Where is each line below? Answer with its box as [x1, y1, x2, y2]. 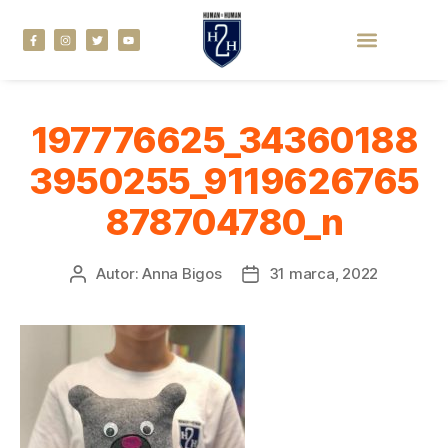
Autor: [95, 263, 143, 283]
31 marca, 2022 [268, 263, 379, 283]
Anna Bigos [142, 263, 222, 283]
